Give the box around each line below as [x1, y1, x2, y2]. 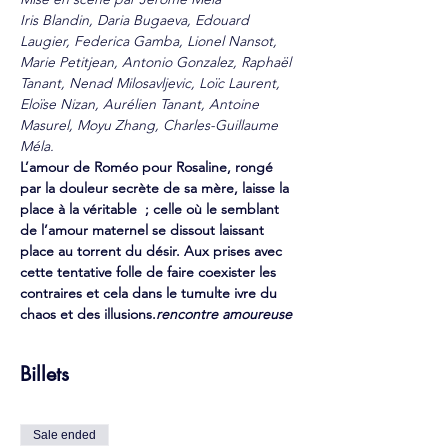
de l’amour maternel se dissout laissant [20, 221, 268, 239]
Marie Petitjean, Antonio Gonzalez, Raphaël [20, 53, 295, 71]
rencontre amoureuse [156, 305, 292, 323]
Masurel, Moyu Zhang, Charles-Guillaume [20, 116, 282, 134]
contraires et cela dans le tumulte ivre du [20, 284, 281, 302]
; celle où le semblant [141, 200, 283, 218]
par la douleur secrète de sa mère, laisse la [20, 179, 293, 197]
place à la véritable [20, 200, 141, 218]
